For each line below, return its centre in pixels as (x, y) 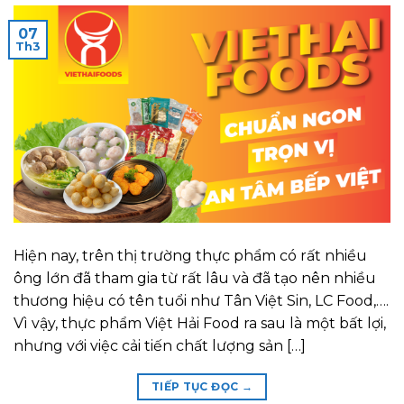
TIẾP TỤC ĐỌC (196, 387)
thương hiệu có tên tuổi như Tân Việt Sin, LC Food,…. (201, 301)
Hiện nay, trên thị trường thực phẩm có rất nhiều (190, 256)
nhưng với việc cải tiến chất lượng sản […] (160, 346)
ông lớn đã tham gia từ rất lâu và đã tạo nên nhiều (195, 279)
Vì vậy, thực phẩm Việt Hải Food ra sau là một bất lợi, (200, 324)
